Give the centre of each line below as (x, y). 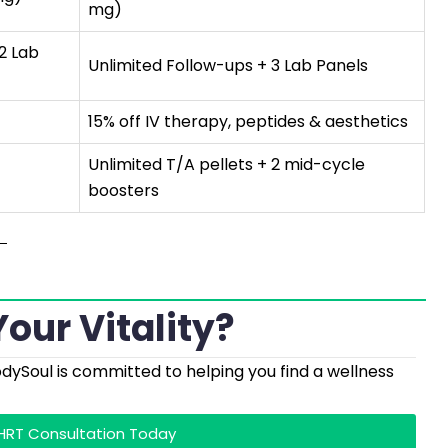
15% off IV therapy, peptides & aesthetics (248, 121)
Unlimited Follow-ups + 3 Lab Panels (228, 65)
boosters (123, 190)
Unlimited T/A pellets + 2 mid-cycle (226, 164)
